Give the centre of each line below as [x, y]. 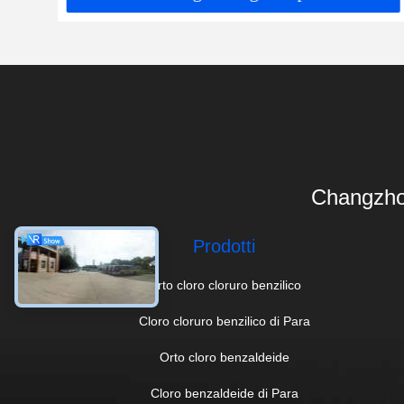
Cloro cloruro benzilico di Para [224, 321]
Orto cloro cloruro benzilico [224, 285]
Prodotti [225, 246]
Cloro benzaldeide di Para [224, 393]
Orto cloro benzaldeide [224, 357]
